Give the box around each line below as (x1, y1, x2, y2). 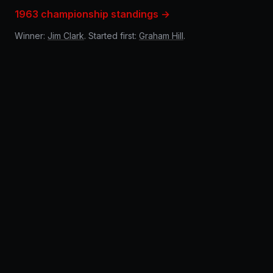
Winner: (15, 30, 48, 41)
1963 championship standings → (15, 8, 170, 20)
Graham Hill (139, 30, 183, 41)
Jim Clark (48, 30, 84, 41)
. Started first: (84, 30, 139, 41)
